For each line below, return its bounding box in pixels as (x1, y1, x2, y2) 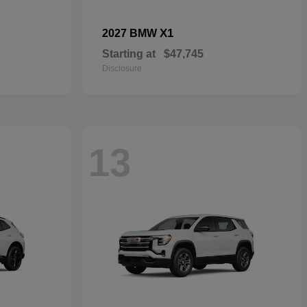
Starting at (102, 48, 156, 60)
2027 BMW (102, 27, 160, 39)
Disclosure (102, 64, 142, 73)
